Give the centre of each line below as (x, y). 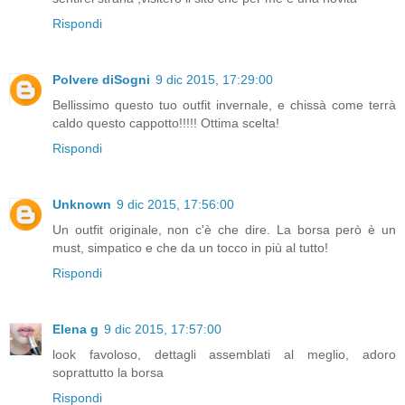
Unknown (82, 205)
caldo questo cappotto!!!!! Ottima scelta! (166, 123)
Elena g (75, 330)
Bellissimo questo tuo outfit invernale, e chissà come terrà (224, 105)
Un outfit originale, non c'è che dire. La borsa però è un (224, 230)
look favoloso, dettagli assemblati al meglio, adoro (224, 355)
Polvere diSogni (101, 80)
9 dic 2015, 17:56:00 (175, 205)
